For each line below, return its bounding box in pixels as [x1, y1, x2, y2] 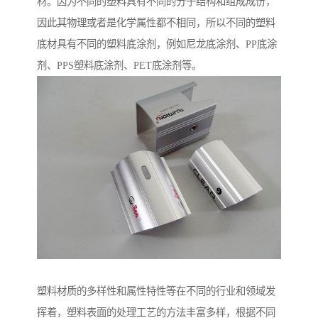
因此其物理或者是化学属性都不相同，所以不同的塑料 [37, 17, 275, 29]
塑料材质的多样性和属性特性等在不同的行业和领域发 [37, 285, 275, 297]
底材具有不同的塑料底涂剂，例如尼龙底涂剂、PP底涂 [37, 38, 277, 50]
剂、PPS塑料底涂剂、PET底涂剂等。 [37, 60, 202, 72]
